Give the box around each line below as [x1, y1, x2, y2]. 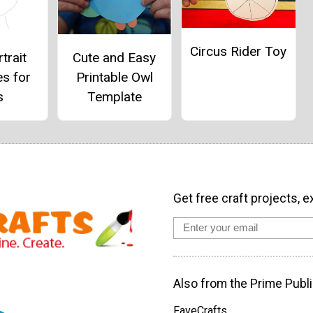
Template [87, 88, 142, 105]
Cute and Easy [73, 49, 156, 66]
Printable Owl [75, 68, 153, 85]
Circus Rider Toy [190, 43, 287, 59]
